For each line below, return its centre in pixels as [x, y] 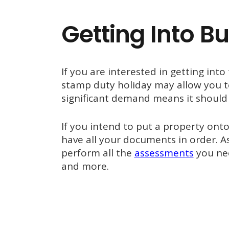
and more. [85, 166]
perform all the [98, 153]
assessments [164, 153]
